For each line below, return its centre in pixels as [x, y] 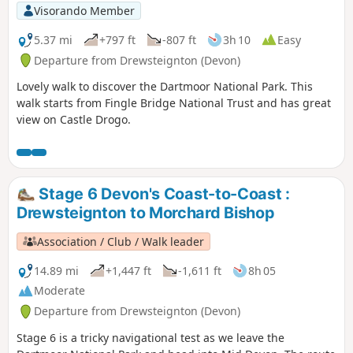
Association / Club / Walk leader [121, 241]
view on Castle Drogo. [74, 120]
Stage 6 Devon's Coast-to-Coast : [162, 194]
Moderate [59, 291]
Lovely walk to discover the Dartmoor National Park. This [165, 87]
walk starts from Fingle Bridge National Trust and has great [174, 103]
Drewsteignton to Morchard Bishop [146, 213]
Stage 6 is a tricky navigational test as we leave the [150, 338]
